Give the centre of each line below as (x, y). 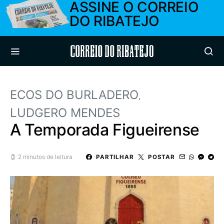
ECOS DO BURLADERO (74, 95)
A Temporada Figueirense (105, 130)
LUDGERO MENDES (65, 113)
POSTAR (161, 157)
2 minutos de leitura (45, 157)
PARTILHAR (115, 157)
